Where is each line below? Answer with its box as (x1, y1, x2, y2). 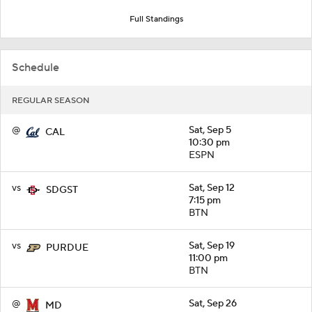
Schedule (12, 60, 59, 75)
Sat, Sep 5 (189, 123, 231, 136)
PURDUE (46, 241, 88, 254)
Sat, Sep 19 (189, 239, 235, 252)
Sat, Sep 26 (189, 297, 237, 310)
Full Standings (129, 13, 183, 24)
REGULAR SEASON (12, 95, 90, 106)
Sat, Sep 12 (189, 181, 235, 194)
